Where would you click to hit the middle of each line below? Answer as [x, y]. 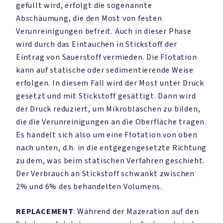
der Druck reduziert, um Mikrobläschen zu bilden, [108, 109]
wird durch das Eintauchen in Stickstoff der [97, 44]
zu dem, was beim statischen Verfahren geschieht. [111, 161]
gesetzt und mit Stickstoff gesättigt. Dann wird [106, 96]
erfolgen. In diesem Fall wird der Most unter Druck [110, 83]
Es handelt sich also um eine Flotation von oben [107, 135]
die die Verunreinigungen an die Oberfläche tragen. [111, 122]
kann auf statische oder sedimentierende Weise [105, 70]
